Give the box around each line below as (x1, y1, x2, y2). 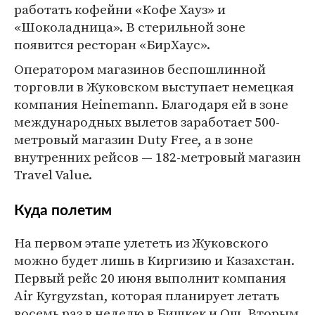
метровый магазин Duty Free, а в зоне (14, 130, 253, 148)
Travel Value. (14, 165, 92, 184)
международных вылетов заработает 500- (14, 112, 280, 131)
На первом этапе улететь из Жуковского (14, 233, 269, 252)
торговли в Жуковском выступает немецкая (14, 77, 294, 96)
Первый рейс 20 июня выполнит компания (14, 269, 286, 287)
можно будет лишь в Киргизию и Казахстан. (14, 251, 295, 269)
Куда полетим (14, 203, 112, 218)
